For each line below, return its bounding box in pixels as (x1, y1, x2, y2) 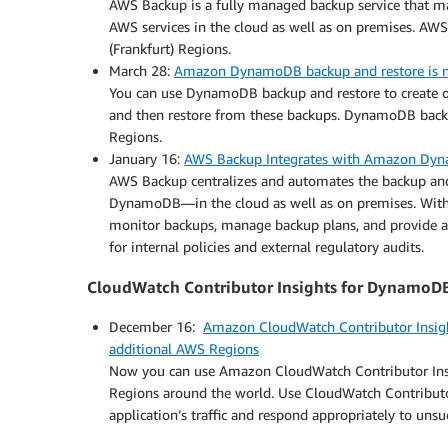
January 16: (109, 149, 184, 167)
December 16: (109, 318, 203, 336)
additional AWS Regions (109, 340, 259, 358)
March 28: (109, 61, 174, 79)
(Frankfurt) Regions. (109, 39, 231, 57)
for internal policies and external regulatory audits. (109, 237, 424, 255)
